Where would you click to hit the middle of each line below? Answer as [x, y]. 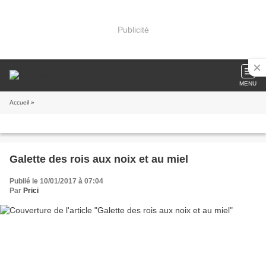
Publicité [133, 29]
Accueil [19, 102]
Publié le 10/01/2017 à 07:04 [56, 181]
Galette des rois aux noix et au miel [99, 159]
